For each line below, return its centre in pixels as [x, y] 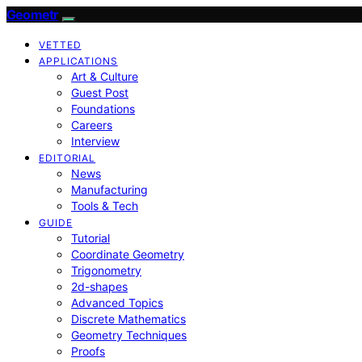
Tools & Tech [105, 206]
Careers [92, 125]
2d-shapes [99, 286]
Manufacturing [109, 189]
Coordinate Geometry [128, 254]
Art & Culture [105, 76]
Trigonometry [106, 270]
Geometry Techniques [129, 335]
